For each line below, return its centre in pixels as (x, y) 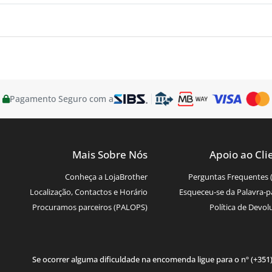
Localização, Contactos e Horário (88, 192)
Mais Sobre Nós (110, 154)
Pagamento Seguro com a (62, 98)
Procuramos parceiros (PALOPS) (90, 207)
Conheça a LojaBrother (106, 176)
